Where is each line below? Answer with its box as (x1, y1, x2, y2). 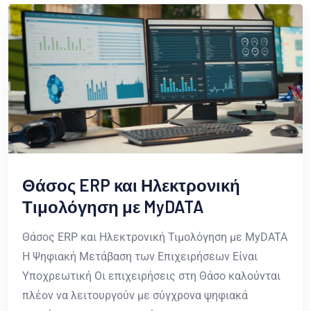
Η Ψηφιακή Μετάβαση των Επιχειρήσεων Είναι (22, 249, 258, 263)
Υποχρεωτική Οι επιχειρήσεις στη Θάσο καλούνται (22, 269, 280, 283)
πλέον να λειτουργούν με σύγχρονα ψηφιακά (22, 288, 248, 302)
